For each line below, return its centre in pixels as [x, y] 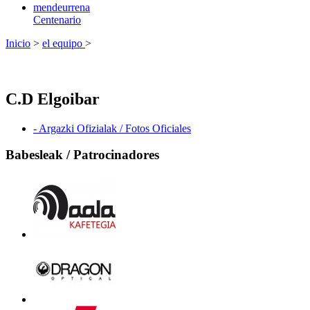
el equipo [64, 43]
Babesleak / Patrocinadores [82, 155]
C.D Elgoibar [53, 99]
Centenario [57, 19]
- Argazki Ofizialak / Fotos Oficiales [112, 128]
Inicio [18, 43]
